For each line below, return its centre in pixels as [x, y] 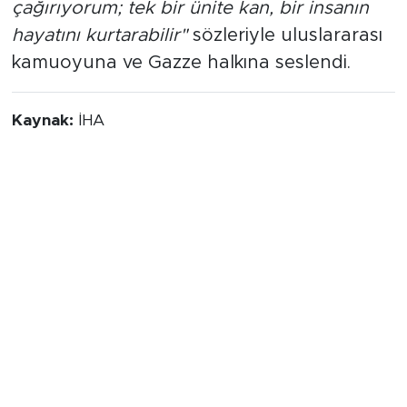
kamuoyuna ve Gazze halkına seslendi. [181, 62]
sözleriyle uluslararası [284, 35]
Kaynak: [45, 120]
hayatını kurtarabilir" [99, 35]
